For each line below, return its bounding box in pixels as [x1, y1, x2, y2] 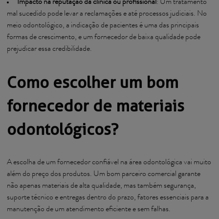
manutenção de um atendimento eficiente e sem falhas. [7, 206, 172, 214]
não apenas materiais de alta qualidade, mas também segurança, [7, 182, 196, 190]
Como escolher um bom [7, 73, 178, 92]
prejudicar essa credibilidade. [7, 45, 92, 53]
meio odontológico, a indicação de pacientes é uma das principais [7, 22, 199, 30]
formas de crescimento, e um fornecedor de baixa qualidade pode [7, 34, 200, 42]
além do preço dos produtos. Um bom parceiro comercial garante [7, 171, 200, 178]
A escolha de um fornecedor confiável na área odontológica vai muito [7, 159, 211, 167]
